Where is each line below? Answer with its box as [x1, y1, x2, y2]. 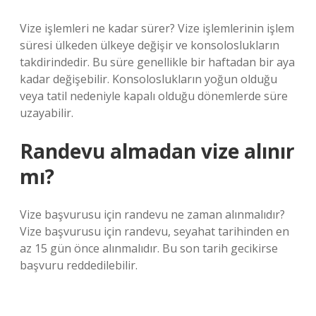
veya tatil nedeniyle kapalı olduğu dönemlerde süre [20, 88, 288, 104]
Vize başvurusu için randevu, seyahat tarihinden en [20, 224, 289, 239]
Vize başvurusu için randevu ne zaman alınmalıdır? [20, 207, 285, 222]
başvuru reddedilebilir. [20, 257, 138, 273]
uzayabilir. [20, 105, 73, 121]
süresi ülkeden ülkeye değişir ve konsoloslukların [20, 37, 279, 53]
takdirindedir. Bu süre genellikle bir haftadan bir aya [20, 54, 295, 70]
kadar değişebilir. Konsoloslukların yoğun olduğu [20, 71, 277, 87]
